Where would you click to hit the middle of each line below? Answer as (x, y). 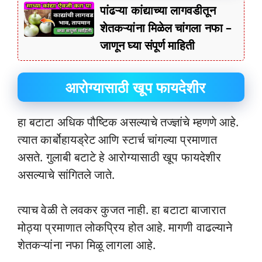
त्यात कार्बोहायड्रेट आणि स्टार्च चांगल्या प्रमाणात (117, 140)
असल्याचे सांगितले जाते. (66, 175)
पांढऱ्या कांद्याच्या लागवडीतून (158, 11)
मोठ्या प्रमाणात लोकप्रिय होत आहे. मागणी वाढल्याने (125, 227)
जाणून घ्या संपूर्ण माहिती (148, 46)
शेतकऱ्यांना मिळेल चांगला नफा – (166, 28)
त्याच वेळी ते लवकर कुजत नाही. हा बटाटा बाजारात (122, 210)
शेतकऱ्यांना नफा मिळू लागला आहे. (87, 245)
